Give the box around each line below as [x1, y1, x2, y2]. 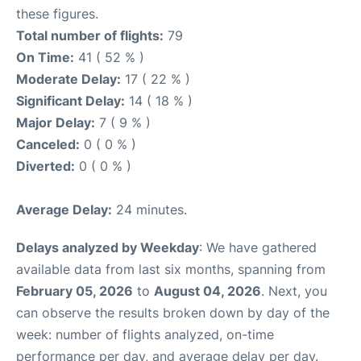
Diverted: [16, 157, 75, 174]
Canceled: [16, 135, 80, 152]
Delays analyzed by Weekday [16, 239, 199, 255]
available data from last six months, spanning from [16, 260, 326, 277]
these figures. [16, 5, 98, 22]
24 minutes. [112, 201, 187, 218]
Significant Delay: [16, 92, 125, 109]
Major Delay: [16, 114, 95, 131]
